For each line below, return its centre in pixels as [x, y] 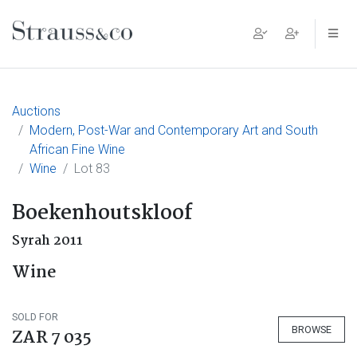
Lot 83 [92, 169]
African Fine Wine [77, 149]
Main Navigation [99, 46]
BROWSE [312, 329]
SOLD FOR [35, 317]
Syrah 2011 [47, 241]
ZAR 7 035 [52, 338]
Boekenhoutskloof [102, 214]
